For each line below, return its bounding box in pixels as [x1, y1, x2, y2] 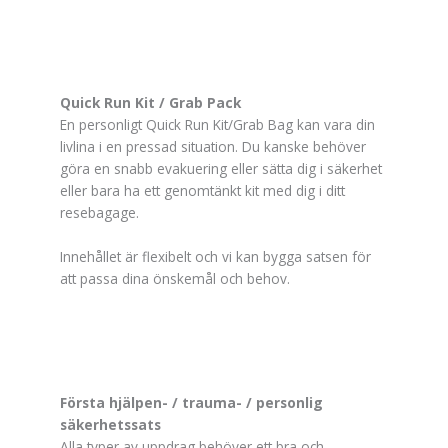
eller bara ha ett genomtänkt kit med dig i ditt [60, 180, 345, 200]
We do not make [32, 14, 126, 31]
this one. [32, 71, 81, 88]
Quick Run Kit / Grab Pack [60, 92, 241, 112]
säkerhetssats [60, 414, 161, 434]
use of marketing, [32, 33, 130, 50]
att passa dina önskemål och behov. [60, 268, 290, 288]
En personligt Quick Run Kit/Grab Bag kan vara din [60, 114, 375, 134]
